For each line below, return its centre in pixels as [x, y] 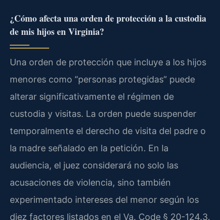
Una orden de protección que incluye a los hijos [108, 62]
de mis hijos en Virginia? [57, 32]
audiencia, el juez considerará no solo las [94, 165]
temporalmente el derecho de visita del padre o [108, 131]
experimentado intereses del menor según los [104, 200]
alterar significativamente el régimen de [92, 97]
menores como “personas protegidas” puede [102, 80]
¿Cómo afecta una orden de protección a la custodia [108, 18]
